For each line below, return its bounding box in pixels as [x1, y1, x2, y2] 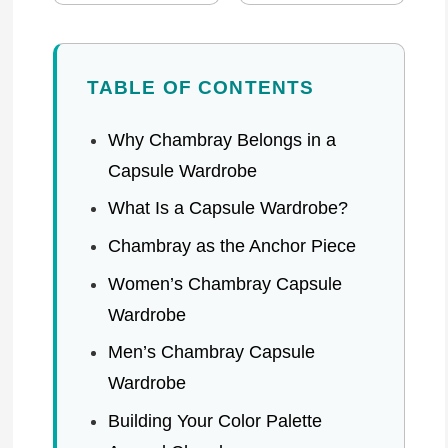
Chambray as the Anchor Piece [107, 236, 356, 257]
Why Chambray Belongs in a [107, 129, 336, 150]
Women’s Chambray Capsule [107, 273, 342, 294]
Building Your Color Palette [107, 410, 322, 431]
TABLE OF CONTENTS [86, 76, 315, 98]
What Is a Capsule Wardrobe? [107, 198, 348, 219]
